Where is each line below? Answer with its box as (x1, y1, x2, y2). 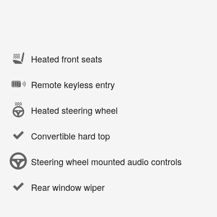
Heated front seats (31, 52, 102, 65)
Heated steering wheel (31, 103, 118, 116)
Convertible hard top (31, 129, 110, 142)
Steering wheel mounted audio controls (31, 155, 182, 168)
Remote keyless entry (31, 77, 115, 91)
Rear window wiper (31, 180, 105, 193)
